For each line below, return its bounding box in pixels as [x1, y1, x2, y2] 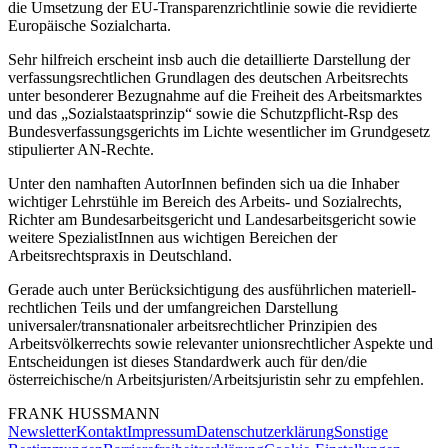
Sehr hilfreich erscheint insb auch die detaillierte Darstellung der [8, 50, 410, 68]
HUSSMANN [68, 404, 160, 422]
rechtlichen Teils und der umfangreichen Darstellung [8, 298, 338, 316]
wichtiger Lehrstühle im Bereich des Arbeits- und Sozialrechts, [8, 192, 402, 210]
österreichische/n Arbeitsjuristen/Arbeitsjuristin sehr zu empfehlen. [8, 370, 424, 388]
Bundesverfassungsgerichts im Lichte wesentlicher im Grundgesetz [8, 122, 430, 140]
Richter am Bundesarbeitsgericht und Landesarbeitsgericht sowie [8, 210, 416, 228]
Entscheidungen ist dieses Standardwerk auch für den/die [8, 352, 367, 370]
